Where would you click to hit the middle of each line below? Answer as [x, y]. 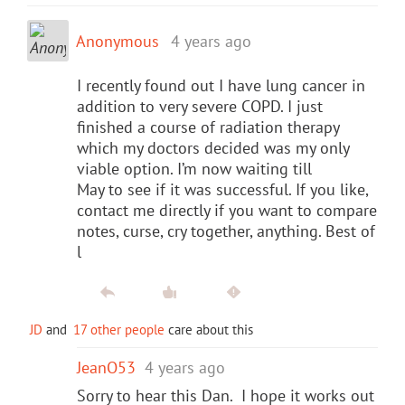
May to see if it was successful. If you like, [222, 189]
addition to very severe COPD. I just [200, 106]
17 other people [119, 329]
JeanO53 [106, 367]
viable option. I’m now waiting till [194, 168]
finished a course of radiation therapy [208, 127]
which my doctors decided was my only [213, 147]
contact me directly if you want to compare [227, 210]
